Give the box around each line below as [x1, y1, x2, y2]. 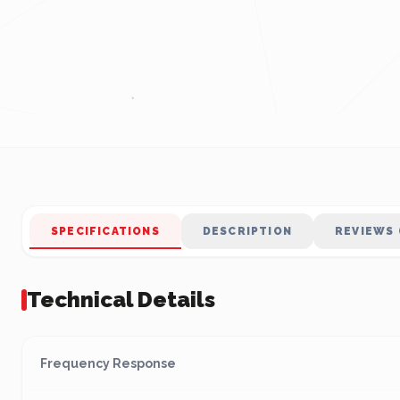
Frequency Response [40, 356, 176, 371]
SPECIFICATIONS [51, 225, 160, 237]
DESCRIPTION [202, 225, 292, 237]
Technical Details [27, 287, 215, 312]
